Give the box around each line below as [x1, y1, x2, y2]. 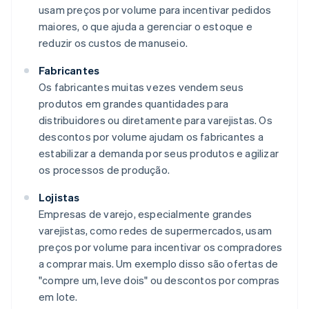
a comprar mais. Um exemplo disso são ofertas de [39, 257, 279, 271]
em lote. [39, 290, 78, 304]
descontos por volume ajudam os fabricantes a [39, 130, 263, 144]
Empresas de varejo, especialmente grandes [39, 207, 252, 221]
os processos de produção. [39, 163, 170, 177]
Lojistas [39, 190, 80, 205]
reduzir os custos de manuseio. [39, 36, 188, 50]
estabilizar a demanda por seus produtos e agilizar [39, 146, 279, 161]
